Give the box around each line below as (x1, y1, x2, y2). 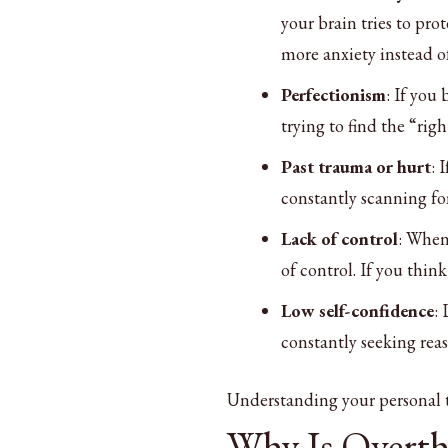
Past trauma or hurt (281, 154, 431, 178)
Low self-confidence (281, 298, 434, 322)
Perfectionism (281, 82, 386, 106)
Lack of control (281, 226, 398, 250)
